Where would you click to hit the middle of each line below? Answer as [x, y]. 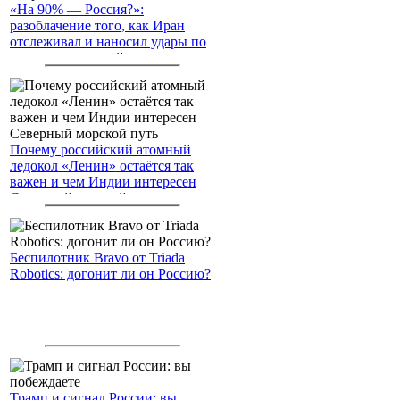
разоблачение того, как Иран [97, 26]
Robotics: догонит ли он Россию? [110, 274]
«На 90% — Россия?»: [77, 10]
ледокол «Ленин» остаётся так [102, 166]
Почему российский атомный [100, 150]
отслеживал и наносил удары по [108, 42]
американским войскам [81, 58]
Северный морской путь [84, 198]
